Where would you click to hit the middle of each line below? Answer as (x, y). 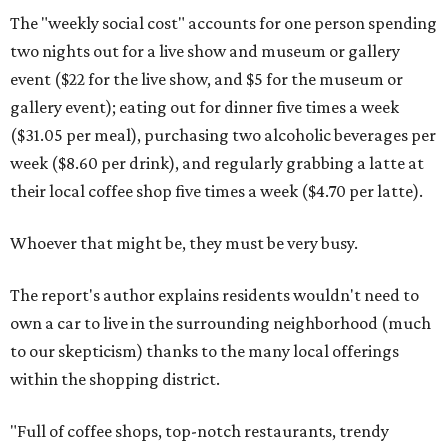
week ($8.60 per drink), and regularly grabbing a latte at (217, 163)
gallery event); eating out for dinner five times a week (204, 107)
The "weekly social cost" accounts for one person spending (223, 23)
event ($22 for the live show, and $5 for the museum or (206, 79)
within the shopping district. (115, 379)
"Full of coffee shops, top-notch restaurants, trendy (199, 431)
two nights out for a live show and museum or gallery (205, 51)
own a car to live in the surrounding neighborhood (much (220, 323)
